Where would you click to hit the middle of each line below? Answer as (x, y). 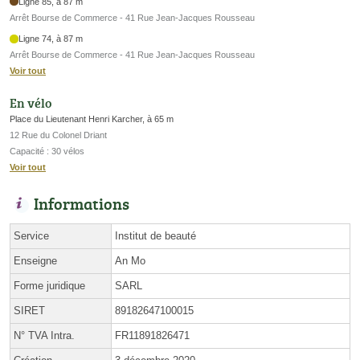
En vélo (31, 102)
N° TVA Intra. (44, 335)
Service (31, 235)
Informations (82, 203)
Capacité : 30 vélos (47, 151)
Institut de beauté (155, 235)
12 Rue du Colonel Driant (58, 135)
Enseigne (35, 260)
